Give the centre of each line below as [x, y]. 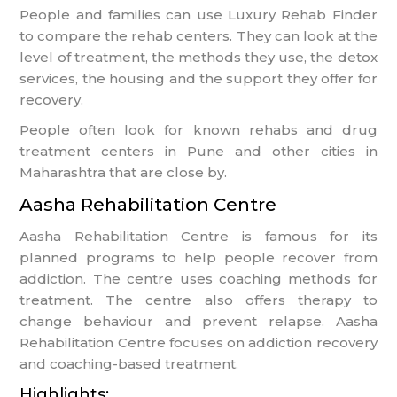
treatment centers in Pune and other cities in [198, 151]
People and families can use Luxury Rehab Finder [198, 14]
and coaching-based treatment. [129, 363]
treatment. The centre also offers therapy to [198, 300]
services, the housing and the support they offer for [198, 78]
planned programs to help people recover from [198, 257]
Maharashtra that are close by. [124, 172]
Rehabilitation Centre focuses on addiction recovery [198, 342]
